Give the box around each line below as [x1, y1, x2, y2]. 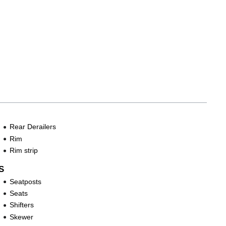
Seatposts [10, 177, 42, 186]
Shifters [10, 201, 34, 209]
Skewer [10, 212, 34, 221]
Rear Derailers [10, 123, 56, 131]
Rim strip [10, 146, 38, 155]
